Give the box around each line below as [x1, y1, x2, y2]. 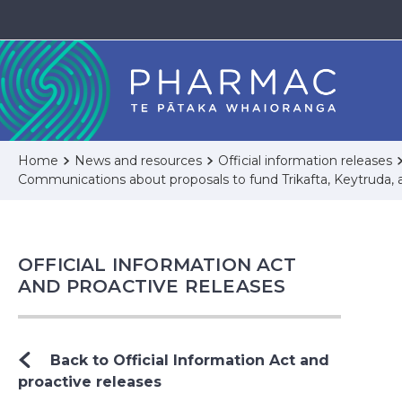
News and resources [74, 152, 202, 169]
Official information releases [218, 152, 392, 169]
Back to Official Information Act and [50, 351, 329, 369]
